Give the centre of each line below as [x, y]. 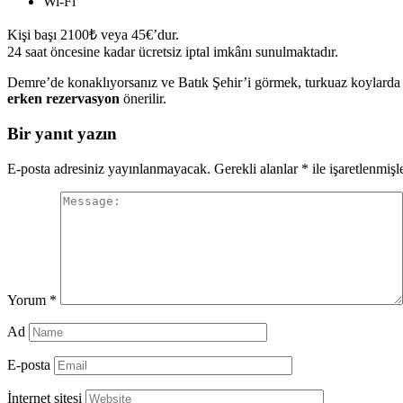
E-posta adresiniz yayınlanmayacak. [109, 168]
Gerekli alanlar [258, 168]
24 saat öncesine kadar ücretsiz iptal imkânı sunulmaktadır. [173, 52]
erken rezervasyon [63, 99]
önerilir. [143, 99]
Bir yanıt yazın [62, 133]
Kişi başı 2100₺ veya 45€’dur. [93, 35]
